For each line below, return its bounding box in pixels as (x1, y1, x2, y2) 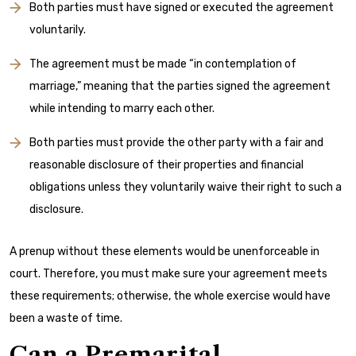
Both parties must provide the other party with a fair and (29, 135, 323, 149)
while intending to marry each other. (29, 101, 215, 115)
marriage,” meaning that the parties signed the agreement (29, 79, 331, 93)
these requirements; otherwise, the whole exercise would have (10, 288, 331, 303)
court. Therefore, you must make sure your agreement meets (10, 266, 327, 281)
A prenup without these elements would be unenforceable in (10, 244, 319, 258)
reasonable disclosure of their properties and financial (29, 157, 304, 172)
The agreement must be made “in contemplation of (29, 56, 296, 71)
